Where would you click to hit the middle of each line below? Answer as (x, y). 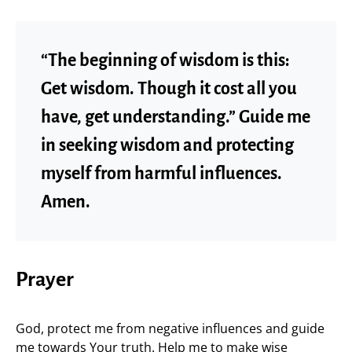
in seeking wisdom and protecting (167, 145)
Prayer (45, 279)
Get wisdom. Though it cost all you (169, 88)
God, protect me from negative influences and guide (170, 328)
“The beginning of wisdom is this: (165, 60)
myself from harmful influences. (161, 173)
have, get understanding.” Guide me (176, 117)
